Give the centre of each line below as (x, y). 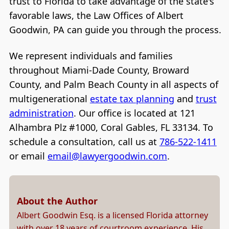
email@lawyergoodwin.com (107, 156)
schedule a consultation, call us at (84, 142)
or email (28, 156)
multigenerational (49, 99)
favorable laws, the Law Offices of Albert (96, 15)
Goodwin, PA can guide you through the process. (115, 29)
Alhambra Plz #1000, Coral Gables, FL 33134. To (111, 128)
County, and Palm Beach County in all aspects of (113, 85)
